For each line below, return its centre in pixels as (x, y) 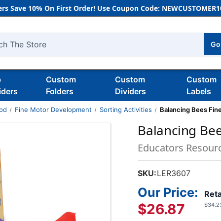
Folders (59, 91)
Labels (199, 91)
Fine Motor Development (53, 110)
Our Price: (168, 192)
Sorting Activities (126, 110)
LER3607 (174, 173)
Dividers (130, 91)
